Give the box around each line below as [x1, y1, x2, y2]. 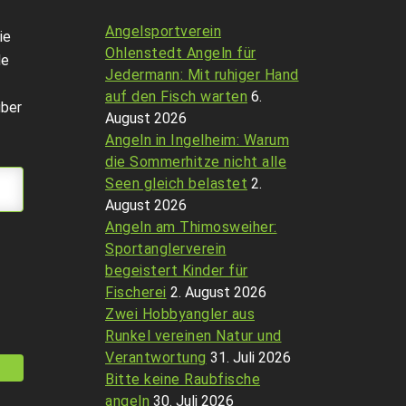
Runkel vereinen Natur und [105, 327, 282, 344]
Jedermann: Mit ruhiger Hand [105, 66, 299, 83]
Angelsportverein [105, 23, 221, 40]
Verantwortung [105, 349, 207, 366]
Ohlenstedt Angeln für [105, 44, 256, 62]
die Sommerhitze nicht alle [105, 153, 286, 170]
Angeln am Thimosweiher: [105, 218, 277, 236]
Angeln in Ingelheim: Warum [105, 131, 289, 149]
